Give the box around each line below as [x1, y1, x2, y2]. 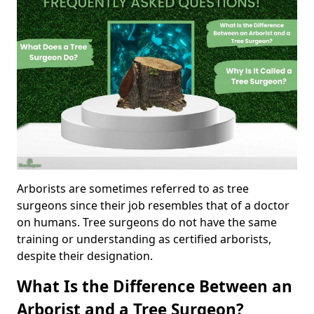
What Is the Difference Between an [17, 275, 292, 297]
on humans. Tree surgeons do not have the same [17, 214, 277, 230]
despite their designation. [17, 247, 153, 264]
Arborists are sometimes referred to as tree [17, 180, 249, 196]
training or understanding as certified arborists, [17, 231, 271, 247]
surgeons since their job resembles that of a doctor [17, 197, 289, 213]
